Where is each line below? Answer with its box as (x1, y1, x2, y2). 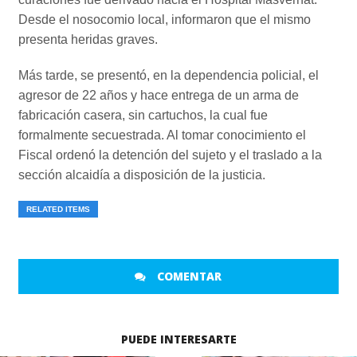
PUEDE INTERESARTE (120, 331, 237, 347)
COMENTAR (154, 269, 222, 284)
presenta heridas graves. (18, 33, 158, 47)
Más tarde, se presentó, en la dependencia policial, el (18, 69, 319, 83)
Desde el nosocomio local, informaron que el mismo (18, 13, 311, 27)
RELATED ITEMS (25, 205, 90, 214)
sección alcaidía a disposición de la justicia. (18, 168, 265, 182)
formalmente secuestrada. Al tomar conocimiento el (18, 128, 306, 143)
